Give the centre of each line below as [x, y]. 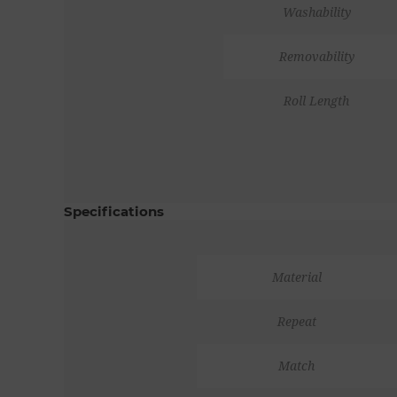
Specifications [114, 211]
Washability [316, 12]
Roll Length [316, 101]
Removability [316, 56]
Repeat [296, 321]
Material [296, 277]
